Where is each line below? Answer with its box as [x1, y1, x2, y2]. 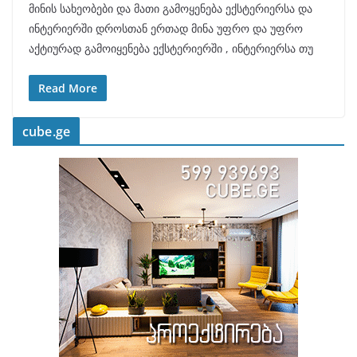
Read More [38, 80, 97, 96]
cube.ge [22, 122, 71, 140]
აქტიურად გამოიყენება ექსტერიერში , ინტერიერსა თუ [29, 40, 313, 56]
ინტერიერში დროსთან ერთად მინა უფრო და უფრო [29, 20, 303, 36]
